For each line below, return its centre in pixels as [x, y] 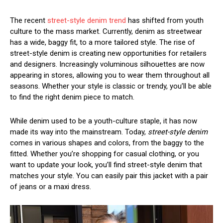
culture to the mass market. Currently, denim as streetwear [106, 31]
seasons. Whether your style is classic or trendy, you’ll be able [111, 86]
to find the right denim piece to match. [72, 97]
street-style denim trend [87, 20]
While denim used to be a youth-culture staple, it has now [104, 121]
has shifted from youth [165, 20]
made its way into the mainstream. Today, [79, 132]
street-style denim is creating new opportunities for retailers [108, 53]
